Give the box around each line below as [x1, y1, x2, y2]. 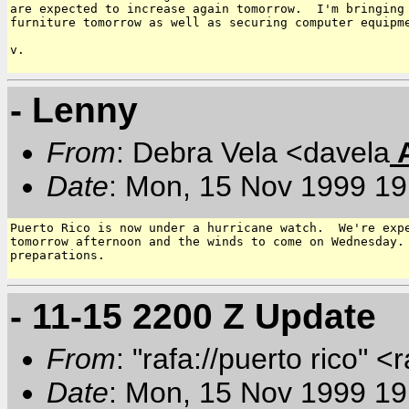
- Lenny [10, 89, 138, 131]
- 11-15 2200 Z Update [10, 295, 376, 336]
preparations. [10, 248, 105, 263]
